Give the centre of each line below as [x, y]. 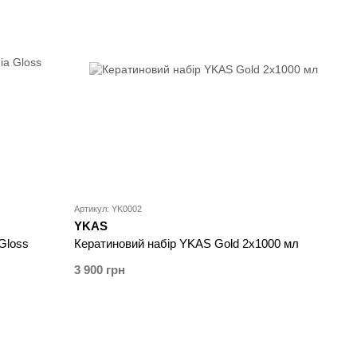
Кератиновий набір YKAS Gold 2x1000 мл [187, 244]
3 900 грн [100, 270]
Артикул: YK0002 [108, 209]
